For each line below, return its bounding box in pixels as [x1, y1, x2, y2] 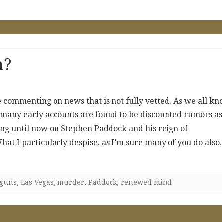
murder [57, 178, 84, 186]
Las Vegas [21, 178, 54, 186]
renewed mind [121, 178, 172, 186]
